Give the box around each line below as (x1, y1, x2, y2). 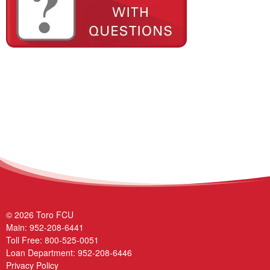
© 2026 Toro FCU (6, 208, 74, 221)
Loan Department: (6, 246, 78, 259)
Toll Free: (6, 233, 45, 246)
